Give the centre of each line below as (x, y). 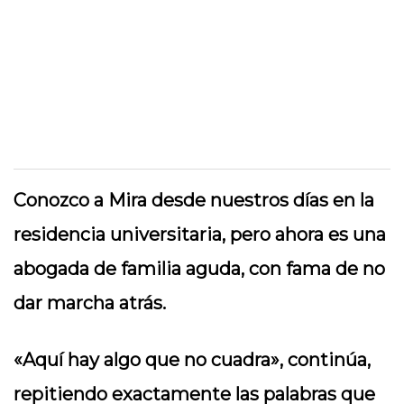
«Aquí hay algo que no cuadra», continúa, (192, 360)
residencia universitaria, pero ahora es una (200, 234)
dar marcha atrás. (90, 303)
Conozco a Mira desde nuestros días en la (194, 200)
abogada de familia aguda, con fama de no (199, 269)
